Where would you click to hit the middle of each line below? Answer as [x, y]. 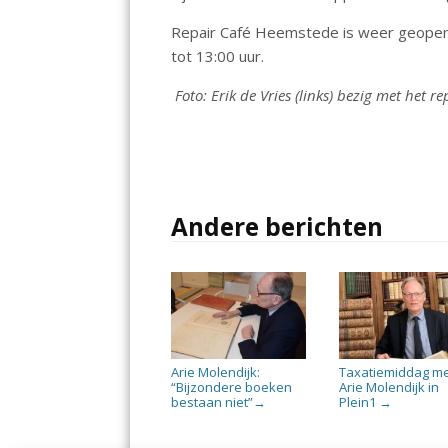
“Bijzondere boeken [232, 387]
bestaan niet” [212, 402]
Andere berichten [277, 226]
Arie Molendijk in [389, 387]
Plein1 [359, 402]
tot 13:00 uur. [218, 55]
